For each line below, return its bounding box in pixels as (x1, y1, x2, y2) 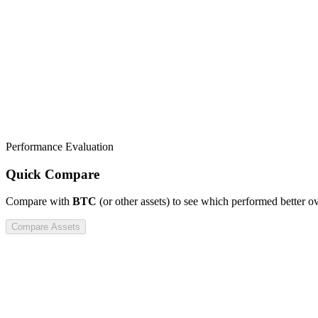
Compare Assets (11, 221, 80, 233)
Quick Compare (6, 166, 99, 182)
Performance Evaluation (6, 140, 114, 153)
